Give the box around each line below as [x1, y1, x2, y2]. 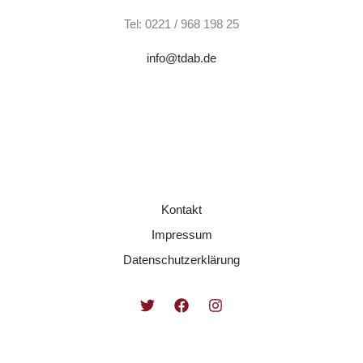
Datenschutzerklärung [123, 252, 240, 267]
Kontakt [161, 202, 202, 216]
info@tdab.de [147, 50, 216, 65]
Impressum [151, 227, 212, 241]
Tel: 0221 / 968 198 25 [124, 16, 239, 31]
